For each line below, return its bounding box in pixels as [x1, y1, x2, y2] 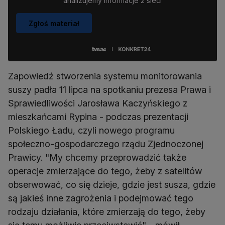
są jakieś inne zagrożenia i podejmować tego [8, 193, 193, 204]
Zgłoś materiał [29, 19, 79, 28]
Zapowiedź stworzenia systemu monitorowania [8, 71, 202, 82]
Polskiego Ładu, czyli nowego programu [8, 125, 175, 136]
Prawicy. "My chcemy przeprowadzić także [8, 152, 186, 163]
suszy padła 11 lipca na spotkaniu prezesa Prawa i [8, 84, 211, 95]
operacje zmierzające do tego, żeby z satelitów [8, 166, 202, 177]
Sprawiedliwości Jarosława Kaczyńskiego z [8, 98, 187, 109]
